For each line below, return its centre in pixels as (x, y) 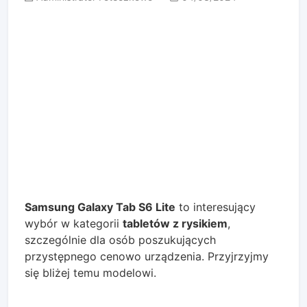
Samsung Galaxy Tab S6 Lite (100, 207)
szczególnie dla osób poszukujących (120, 240)
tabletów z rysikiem (175, 223)
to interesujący (216, 207)
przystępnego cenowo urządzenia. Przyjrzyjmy (147, 256)
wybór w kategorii (74, 223)
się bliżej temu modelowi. (90, 272)
